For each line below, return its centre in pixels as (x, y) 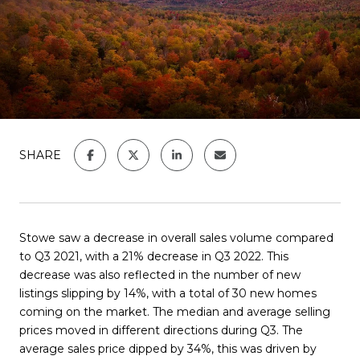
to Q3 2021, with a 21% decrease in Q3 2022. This (154, 256)
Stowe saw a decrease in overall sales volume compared (176, 238)
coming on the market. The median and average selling (175, 312)
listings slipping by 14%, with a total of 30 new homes (168, 293)
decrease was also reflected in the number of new (160, 275)
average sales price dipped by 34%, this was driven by (168, 349)
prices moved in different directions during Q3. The (161, 330)
